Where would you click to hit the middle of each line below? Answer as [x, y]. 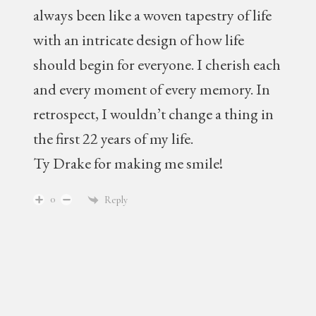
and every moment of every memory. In [152, 89]
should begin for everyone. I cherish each [157, 65]
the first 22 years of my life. [114, 139]
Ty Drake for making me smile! [128, 163]
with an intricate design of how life [139, 40]
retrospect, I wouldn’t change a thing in [154, 114]
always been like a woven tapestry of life [153, 15]
